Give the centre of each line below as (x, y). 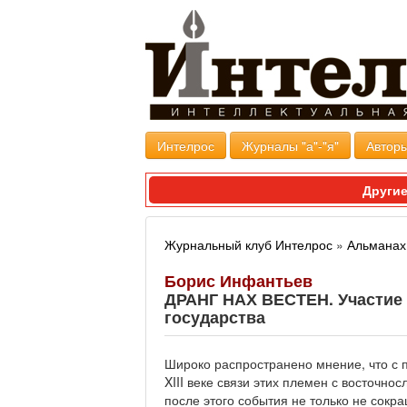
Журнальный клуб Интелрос (248, 244)
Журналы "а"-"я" (290, 145)
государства (215, 317)
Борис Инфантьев (238, 280)
